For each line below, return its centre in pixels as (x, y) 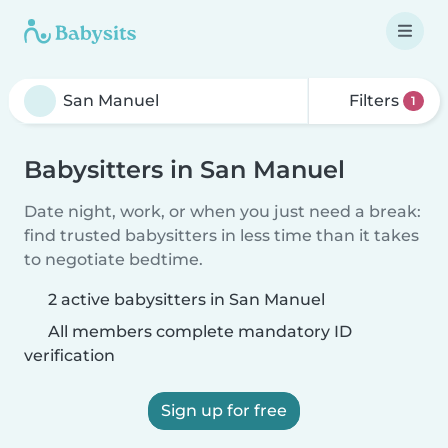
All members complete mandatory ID (198, 331)
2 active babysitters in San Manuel (186, 299)
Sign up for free (224, 410)
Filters (374, 100)
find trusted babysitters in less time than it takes (221, 235)
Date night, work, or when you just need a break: (222, 211)
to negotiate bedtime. (113, 259)
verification (69, 355)
